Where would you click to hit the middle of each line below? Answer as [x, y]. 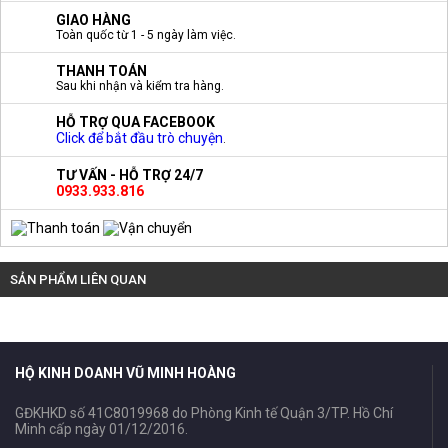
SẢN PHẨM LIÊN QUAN [78, 280]
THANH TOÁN [101, 71]
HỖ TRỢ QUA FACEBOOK [135, 122]
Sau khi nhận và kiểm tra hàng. [140, 86]
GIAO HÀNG [93, 20]
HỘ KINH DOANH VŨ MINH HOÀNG [125, 373]
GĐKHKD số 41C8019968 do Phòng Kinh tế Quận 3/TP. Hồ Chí [204, 413]
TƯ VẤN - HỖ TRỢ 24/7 [129, 175]
